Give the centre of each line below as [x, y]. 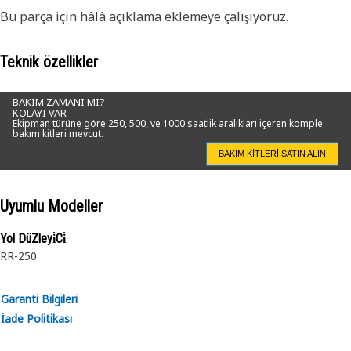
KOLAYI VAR [40, 112]
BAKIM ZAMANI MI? [58, 101]
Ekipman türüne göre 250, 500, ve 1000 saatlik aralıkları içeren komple [168, 123]
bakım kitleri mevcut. [58, 133]
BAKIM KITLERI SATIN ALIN [272, 153]
